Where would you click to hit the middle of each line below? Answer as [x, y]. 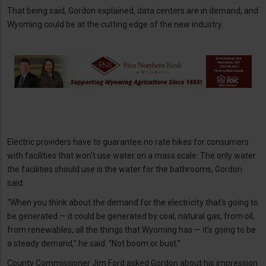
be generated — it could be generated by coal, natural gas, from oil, [131, 216]
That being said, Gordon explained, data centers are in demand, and [133, 10]
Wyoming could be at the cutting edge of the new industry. [115, 24]
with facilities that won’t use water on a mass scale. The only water [132, 155]
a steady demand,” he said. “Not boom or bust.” [94, 243]
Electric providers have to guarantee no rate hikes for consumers [128, 142]
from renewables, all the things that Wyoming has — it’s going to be [132, 229]
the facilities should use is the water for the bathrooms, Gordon [125, 169]
